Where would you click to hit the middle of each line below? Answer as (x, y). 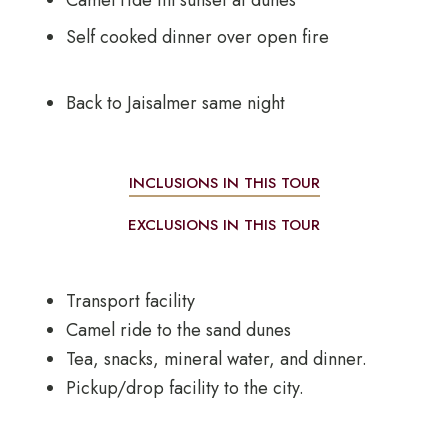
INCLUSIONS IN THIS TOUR (224, 183)
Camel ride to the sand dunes (178, 330)
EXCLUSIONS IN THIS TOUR (224, 225)
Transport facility (130, 301)
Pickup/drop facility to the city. (184, 388)
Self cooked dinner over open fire (234, 37)
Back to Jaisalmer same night (175, 103)
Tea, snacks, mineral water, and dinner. (216, 359)
